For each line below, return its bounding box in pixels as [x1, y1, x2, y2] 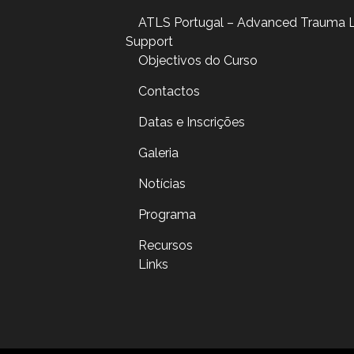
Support [125, 34, 173, 49]
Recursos [137, 238, 193, 253]
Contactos [137, 84, 200, 99]
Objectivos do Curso [137, 53, 258, 68]
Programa [137, 207, 196, 222]
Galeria [137, 145, 179, 160]
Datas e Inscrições [137, 115, 245, 130]
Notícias [137, 176, 186, 191]
